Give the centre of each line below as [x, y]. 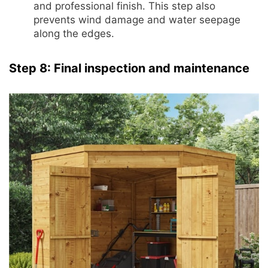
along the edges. [74, 34]
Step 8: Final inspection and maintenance [129, 68]
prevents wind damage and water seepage [137, 20]
